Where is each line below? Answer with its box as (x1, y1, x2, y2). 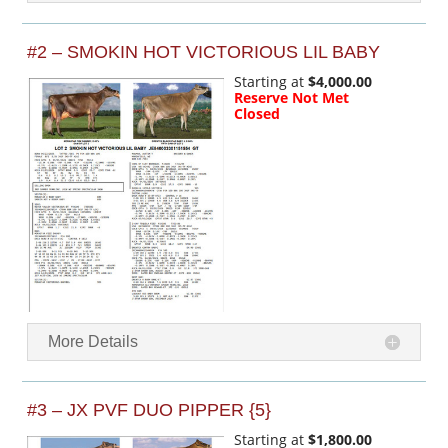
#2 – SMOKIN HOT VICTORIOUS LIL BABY (27, 42, 381, 63)
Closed (234, 104, 280, 124)
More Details (48, 332, 139, 350)
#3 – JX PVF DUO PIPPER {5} (27, 399, 272, 420)
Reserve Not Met (234, 88, 349, 108)
